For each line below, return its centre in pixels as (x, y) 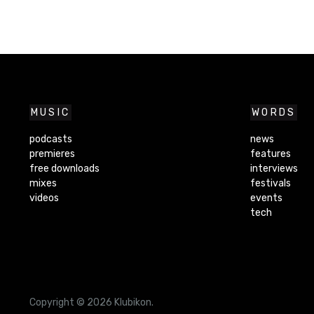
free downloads (64, 168)
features (270, 153)
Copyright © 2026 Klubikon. (91, 302)
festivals (270, 183)
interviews (274, 168)
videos (44, 198)
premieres (52, 153)
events (266, 198)
